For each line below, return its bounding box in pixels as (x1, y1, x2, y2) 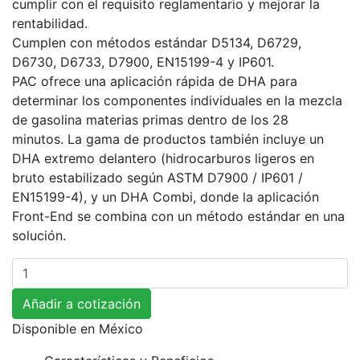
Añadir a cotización (22, 296, 141, 313)
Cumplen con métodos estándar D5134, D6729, (12, 35, 301, 51)
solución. (12, 227, 66, 244)
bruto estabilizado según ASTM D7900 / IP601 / (12, 170, 303, 186)
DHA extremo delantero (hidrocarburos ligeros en (12, 150, 314, 167)
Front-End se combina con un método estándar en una (12, 208, 345, 225)
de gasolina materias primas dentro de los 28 (12, 112, 288, 129)
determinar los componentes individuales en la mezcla (12, 92, 342, 109)
